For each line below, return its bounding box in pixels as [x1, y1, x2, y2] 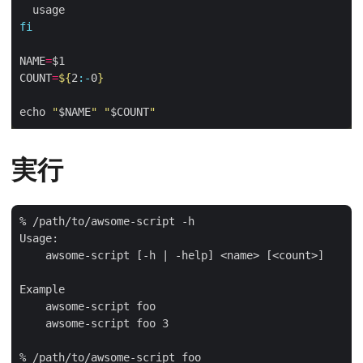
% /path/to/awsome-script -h [19, 215, 201, 228]
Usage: [19, 232, 58, 246]
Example [19, 283, 65, 297]
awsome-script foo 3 [19, 317, 169, 331]
